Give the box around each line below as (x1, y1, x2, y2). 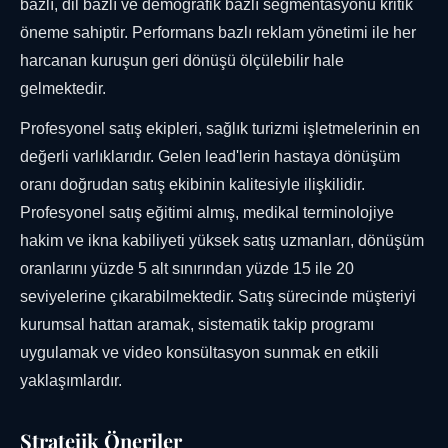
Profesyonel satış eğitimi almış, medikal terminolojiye (20, 204, 394, 222)
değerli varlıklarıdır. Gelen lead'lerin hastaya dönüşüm (20, 148, 400, 166)
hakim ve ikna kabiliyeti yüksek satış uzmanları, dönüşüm (20, 232, 424, 250)
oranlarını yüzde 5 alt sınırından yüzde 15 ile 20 (20, 260, 354, 278)
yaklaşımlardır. (20, 372, 122, 390)
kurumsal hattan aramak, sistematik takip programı (20, 316, 374, 334)
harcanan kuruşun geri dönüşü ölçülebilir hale (20, 52, 344, 70)
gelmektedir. (20, 80, 106, 98)
